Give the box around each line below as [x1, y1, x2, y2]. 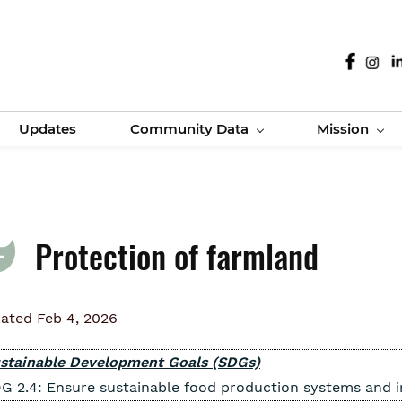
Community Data [130, 120, 249, 137]
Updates [19, 120, 76, 137]
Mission [317, 120, 369, 137]
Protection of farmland [35, 232, 319, 279]
